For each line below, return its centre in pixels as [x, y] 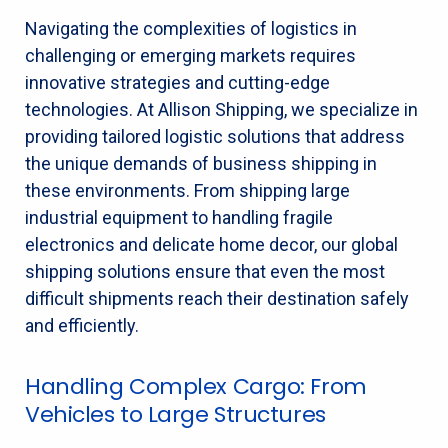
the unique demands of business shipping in [201, 163]
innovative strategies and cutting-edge [177, 82]
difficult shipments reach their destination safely [217, 298]
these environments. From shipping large [187, 190]
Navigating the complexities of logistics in [191, 28]
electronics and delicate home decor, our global [211, 244]
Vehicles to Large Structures [175, 414]
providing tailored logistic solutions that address [215, 136]
